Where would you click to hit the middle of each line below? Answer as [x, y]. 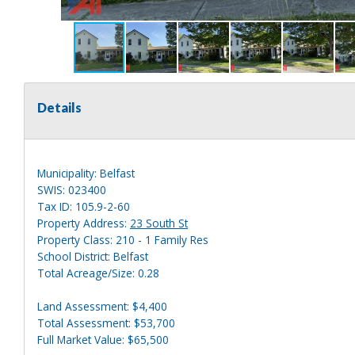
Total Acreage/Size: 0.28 [98, 273]
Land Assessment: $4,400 [102, 306]
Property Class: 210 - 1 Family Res [123, 239]
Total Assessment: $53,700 [106, 323]
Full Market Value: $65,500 [103, 339]
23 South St [159, 223]
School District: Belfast [93, 256]
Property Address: [84, 223]
